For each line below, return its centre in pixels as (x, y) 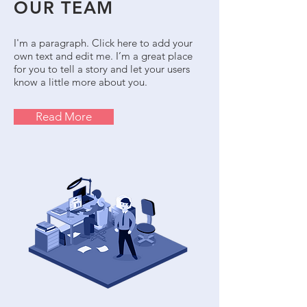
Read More (64, 116)
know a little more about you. (81, 82)
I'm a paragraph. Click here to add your (103, 43)
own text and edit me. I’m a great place (103, 56)
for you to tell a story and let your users (102, 69)
